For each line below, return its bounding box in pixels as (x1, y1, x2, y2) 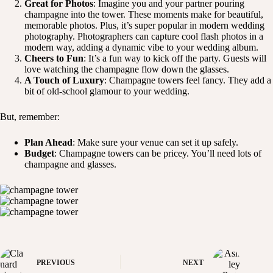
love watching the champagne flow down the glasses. (24, 64, 229, 75)
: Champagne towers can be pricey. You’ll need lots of (54, 148, 261, 159)
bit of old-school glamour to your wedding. (24, 86, 190, 97)
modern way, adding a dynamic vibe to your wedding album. (24, 42, 258, 53)
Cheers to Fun (24, 53, 83, 64)
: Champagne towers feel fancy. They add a (104, 75, 271, 86)
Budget (24, 148, 54, 159)
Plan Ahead (24, 137, 73, 148)
